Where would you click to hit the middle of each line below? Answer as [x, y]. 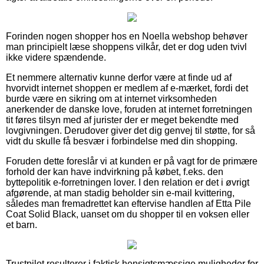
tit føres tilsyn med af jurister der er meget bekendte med [122, 120]
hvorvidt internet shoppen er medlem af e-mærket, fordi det [127, 88]
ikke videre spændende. [56, 57]
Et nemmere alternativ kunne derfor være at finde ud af [119, 77]
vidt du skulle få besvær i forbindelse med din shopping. [122, 141]
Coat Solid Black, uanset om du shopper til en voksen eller [128, 214]
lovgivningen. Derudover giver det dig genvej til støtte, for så [131, 130]
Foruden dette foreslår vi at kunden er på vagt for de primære [132, 161]
